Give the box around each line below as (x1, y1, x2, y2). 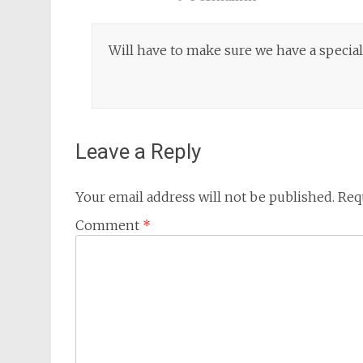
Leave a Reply (75, 139, 201, 164)
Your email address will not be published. (75, 189, 335, 205)
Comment (75, 217, 143, 233)
